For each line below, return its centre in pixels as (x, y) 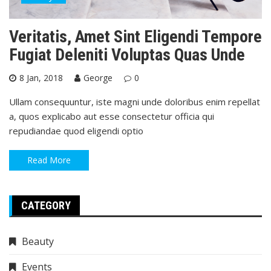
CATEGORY (46, 205)
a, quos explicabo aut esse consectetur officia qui (112, 116)
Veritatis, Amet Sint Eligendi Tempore (135, 36)
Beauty (38, 241)
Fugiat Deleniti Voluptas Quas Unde (127, 54)
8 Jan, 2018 (41, 77)
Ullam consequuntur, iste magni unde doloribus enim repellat (135, 101)
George (98, 77)
